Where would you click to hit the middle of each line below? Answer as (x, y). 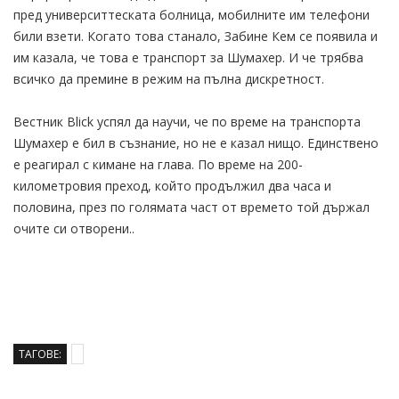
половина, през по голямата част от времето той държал (191, 207)
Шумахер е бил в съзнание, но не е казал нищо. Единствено (196, 142)
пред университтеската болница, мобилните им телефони (191, 14)
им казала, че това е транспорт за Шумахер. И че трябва (188, 57)
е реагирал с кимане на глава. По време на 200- (158, 164)
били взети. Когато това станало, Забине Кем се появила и (195, 36)
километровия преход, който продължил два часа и (172, 185)
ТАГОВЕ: (40, 354)
